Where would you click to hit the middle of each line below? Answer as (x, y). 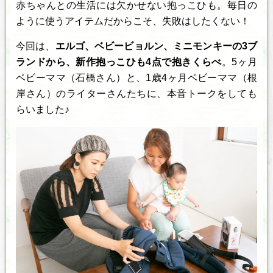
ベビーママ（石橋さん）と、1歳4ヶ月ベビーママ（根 (136, 77)
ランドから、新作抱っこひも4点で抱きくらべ (119, 62)
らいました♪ (43, 109)
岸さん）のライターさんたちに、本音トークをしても (136, 93)
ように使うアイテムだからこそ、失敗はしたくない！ (133, 21)
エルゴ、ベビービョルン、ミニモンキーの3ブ (156, 46)
